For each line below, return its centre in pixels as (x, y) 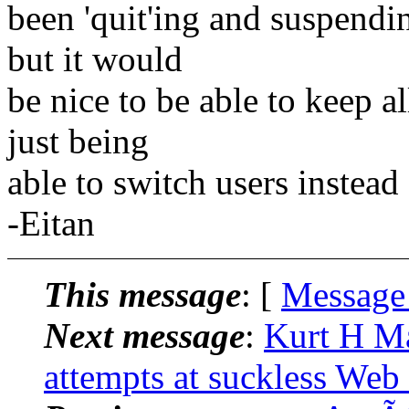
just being (78, 141)
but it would (95, 58)
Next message (144, 335)
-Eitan (51, 223)
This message (142, 294)
